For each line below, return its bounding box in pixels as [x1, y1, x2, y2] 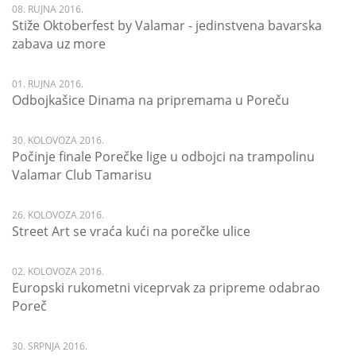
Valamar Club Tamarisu [12, 166, 152, 184]
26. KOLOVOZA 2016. [12, 208, 104, 222]
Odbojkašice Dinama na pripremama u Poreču [12, 91, 289, 109]
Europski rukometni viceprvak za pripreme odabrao [12, 279, 320, 296]
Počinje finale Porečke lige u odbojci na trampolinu [12, 148, 315, 165]
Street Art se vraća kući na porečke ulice [12, 222, 250, 240]
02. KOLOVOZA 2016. [12, 265, 104, 278]
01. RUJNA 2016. [12, 77, 83, 91]
